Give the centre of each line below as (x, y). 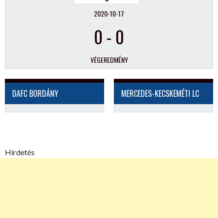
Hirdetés (20, 152)
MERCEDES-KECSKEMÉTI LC (160, 93)
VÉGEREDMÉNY (109, 60)
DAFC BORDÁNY (35, 93)
